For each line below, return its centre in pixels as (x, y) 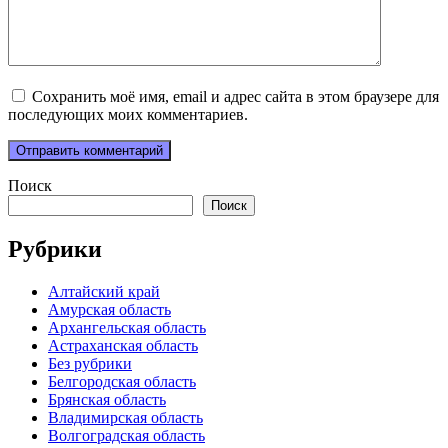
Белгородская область (122, 381)
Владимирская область (125, 417)
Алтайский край (104, 291)
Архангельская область (127, 327)
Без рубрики (90, 363)
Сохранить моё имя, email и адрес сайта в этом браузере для (235, 96)
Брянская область (107, 399)
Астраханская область (123, 345)
